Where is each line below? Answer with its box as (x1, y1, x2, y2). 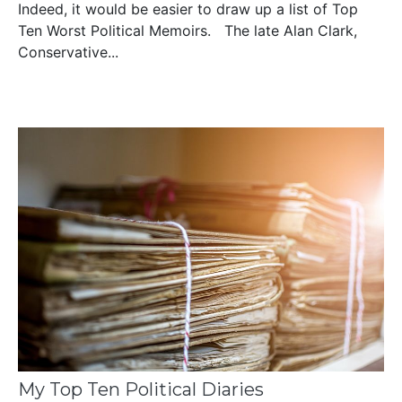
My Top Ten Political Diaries (18, 378, 264, 400)
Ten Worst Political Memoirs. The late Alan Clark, (18, 22, 357, 40)
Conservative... (18, 43, 118, 62)
